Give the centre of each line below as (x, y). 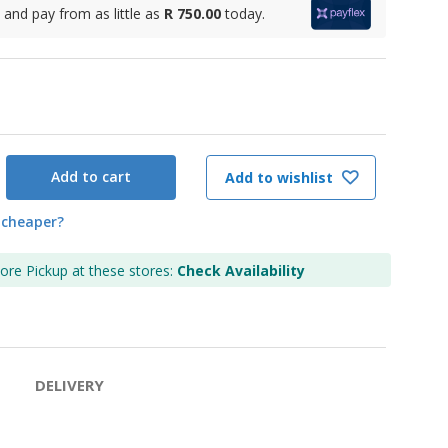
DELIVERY (69, 384)
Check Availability (241, 270)
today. (245, 13)
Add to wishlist (280, 177)
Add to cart (91, 177)
